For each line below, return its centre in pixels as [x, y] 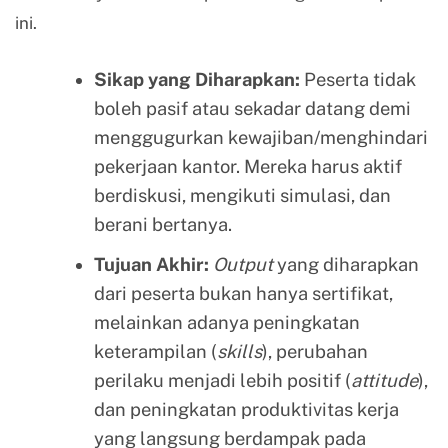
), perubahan [314, 352]
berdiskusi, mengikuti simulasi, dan [242, 196]
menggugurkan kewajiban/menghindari [260, 138]
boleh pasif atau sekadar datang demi [252, 109]
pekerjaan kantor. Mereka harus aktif [247, 167]
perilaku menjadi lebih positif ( [222, 381]
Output [242, 265]
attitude [384, 381]
